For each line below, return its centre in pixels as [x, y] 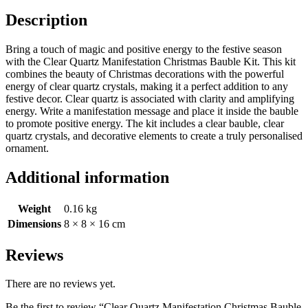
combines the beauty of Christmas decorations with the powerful [145, 74]
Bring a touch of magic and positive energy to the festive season [144, 49]
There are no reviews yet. [60, 284]
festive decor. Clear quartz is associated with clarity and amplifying [150, 98]
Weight [34, 208]
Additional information [87, 177]
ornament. [27, 148]
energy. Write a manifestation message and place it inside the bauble [152, 111]
